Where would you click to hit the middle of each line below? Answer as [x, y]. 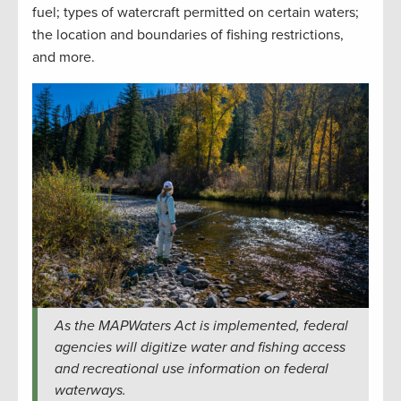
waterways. [90, 390]
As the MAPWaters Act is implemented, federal [201, 325]
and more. [65, 58]
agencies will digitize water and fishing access [200, 347]
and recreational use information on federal [191, 368]
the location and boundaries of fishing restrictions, [188, 35]
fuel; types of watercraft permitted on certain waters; [196, 13]
